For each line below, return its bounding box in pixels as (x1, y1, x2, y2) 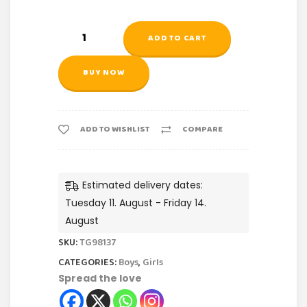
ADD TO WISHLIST (80, 122, 149, 137)
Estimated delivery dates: (82, 178, 203, 193)
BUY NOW (83, 65, 125, 80)
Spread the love (58, 271, 142, 286)
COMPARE (182, 122, 223, 137)
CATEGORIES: (58, 254, 119, 272)
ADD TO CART (148, 31, 206, 46)
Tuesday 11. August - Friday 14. (65, 196, 206, 210)
